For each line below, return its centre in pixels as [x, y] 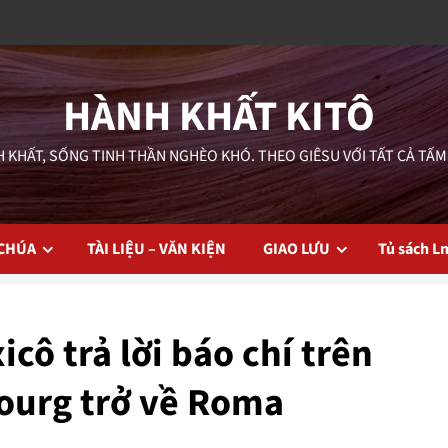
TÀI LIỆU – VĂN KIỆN [161, 249]
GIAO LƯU [296, 249]
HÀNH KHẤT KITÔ [219, 117]
